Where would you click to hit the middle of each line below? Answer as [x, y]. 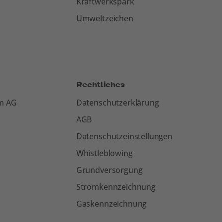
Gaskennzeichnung [111, 204]
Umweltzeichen [105, 18]
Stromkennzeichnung [116, 187]
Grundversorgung [109, 170]
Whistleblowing [104, 153]
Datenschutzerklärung [117, 103]
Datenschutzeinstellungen [124, 136]
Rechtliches [100, 85]
